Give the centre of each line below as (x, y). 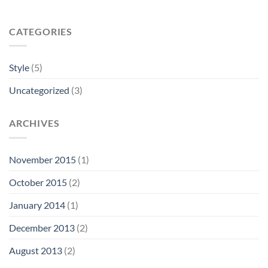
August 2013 (36, 250)
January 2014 (37, 205)
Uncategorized (39, 90)
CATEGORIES (41, 31)
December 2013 (42, 227)
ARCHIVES (34, 123)
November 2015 (42, 159)
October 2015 (38, 182)
